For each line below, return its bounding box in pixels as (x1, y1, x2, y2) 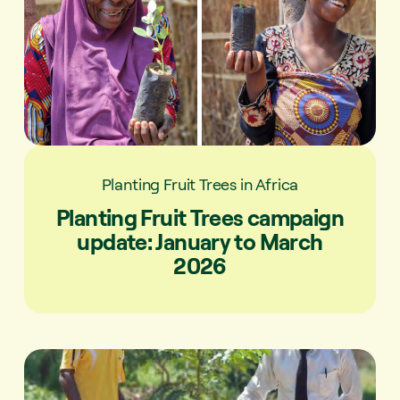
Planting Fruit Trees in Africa (101, 173, 299, 194)
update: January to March (77, 227, 323, 255)
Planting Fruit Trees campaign (56, 203, 344, 231)
